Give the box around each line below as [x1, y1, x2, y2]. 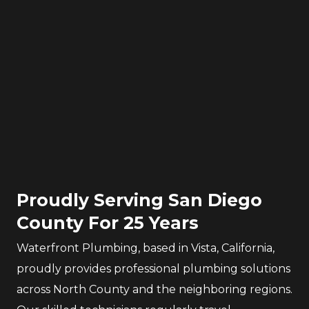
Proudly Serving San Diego [17, 190, 262, 210]
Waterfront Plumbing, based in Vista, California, [17, 241, 275, 255]
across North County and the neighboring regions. [17, 283, 292, 296]
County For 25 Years [17, 212, 199, 233]
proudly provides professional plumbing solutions [17, 262, 290, 275]
